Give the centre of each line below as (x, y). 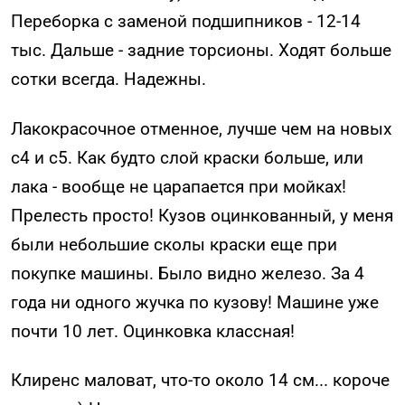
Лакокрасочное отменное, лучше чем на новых (201, 128)
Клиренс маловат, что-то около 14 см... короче (200, 381)
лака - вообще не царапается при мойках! (179, 186)
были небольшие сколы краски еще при (174, 244)
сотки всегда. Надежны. (108, 79)
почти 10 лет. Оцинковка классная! (153, 331)
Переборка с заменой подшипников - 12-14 (186, 21)
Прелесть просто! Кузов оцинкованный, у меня (202, 215)
